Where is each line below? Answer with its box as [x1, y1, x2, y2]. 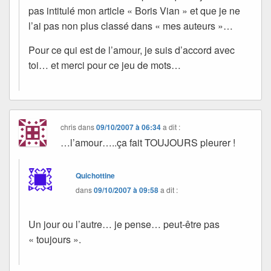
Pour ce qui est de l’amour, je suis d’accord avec [28, 42, 235, 57]
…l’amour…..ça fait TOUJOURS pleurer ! [60, 135, 236, 149]
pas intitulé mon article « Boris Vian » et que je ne [28, 3, 240, 18]
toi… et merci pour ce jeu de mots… [28, 57, 181, 72]
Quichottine [76, 169, 116, 181]
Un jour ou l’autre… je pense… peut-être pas [28, 217, 220, 231]
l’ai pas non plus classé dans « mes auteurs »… [28, 18, 233, 33]
